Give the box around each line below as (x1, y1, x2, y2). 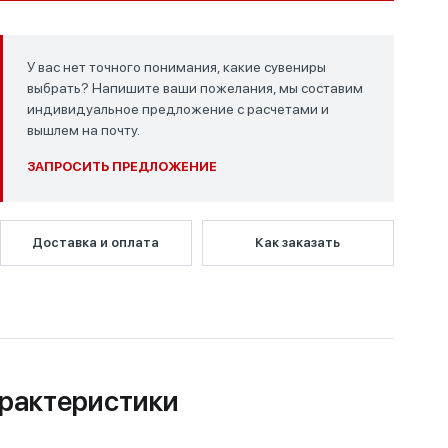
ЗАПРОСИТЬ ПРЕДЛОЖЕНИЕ (26, 159, 217, 174)
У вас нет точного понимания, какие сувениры (26, 59, 326, 75)
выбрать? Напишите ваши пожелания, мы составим (26, 80, 363, 96)
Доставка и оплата (32, 235, 160, 250)
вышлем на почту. (26, 122, 140, 138)
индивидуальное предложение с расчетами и (26, 101, 329, 117)
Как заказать (255, 235, 341, 250)
